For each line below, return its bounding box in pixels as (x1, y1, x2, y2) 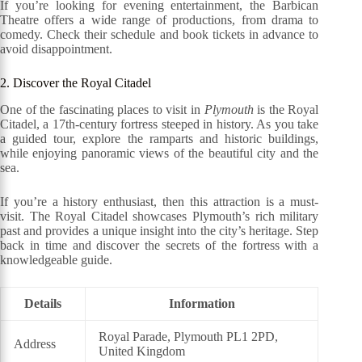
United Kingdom (99, 343, 185, 358)
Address (14, 336, 56, 351)
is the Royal (253, 102, 319, 116)
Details (24, 296, 61, 310)
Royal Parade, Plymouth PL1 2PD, (99, 329, 278, 343)
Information (168, 296, 235, 310)
